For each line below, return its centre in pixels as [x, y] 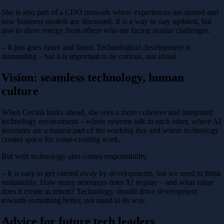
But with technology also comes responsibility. [75, 156]
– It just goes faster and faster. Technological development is [96, 47]
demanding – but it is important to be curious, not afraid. [90, 56]
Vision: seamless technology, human [93, 77]
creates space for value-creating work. [61, 139]
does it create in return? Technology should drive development [99, 191]
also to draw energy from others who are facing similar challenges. [106, 30]
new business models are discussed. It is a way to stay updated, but [106, 21]
